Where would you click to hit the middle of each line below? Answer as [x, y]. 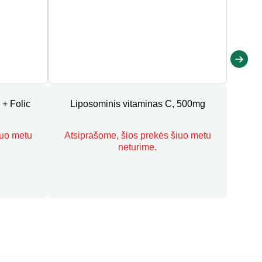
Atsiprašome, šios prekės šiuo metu [137, 135]
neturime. [137, 147]
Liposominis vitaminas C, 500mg [137, 104]
